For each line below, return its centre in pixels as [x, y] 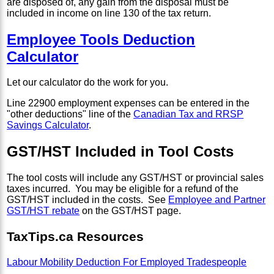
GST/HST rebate [43, 211]
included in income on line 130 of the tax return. [109, 13]
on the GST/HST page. [131, 211]
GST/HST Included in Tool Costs [120, 152]
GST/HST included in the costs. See [88, 200]
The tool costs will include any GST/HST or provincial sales [135, 178]
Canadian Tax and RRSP [189, 114]
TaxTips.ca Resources [76, 237]
